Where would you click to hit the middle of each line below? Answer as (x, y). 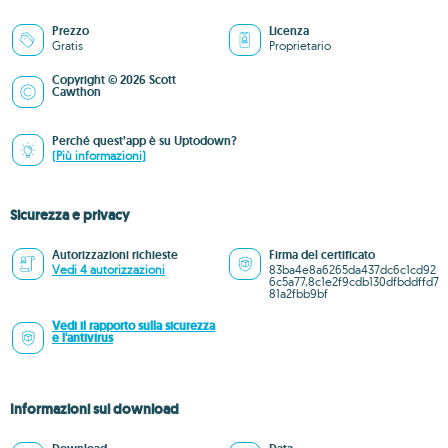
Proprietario (300, 45)
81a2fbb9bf (298, 293)
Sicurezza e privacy (70, 215)
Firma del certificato (322, 255)
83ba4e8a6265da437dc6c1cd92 (352, 269)
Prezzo (70, 31)
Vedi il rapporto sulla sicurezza (133, 326)
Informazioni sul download (94, 409)
